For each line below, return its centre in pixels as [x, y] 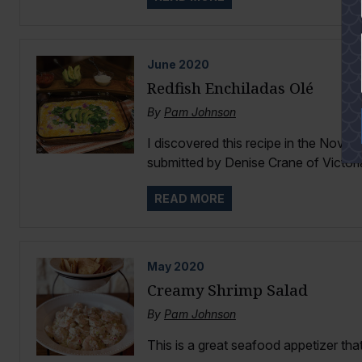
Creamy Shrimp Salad [227, 290]
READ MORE [189, 199]
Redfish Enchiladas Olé [230, 88]
